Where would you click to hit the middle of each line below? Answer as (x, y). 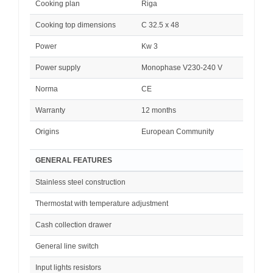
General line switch (67, 246)
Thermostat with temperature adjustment (102, 203)
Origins (47, 131)
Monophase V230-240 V (182, 67)
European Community (178, 131)
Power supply (58, 67)
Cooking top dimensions (76, 25)
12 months (159, 110)
